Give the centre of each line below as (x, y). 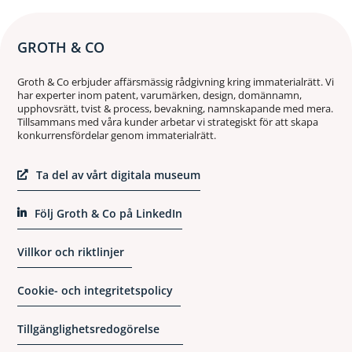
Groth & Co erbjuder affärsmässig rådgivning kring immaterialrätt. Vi (176, 81)
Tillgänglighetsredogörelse (89, 329)
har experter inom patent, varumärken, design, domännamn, (160, 95)
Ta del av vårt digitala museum (118, 175)
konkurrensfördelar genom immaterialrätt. (117, 135)
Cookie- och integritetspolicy (95, 290)
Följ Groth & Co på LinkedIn (108, 213)
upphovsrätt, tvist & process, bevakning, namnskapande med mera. (176, 108)
